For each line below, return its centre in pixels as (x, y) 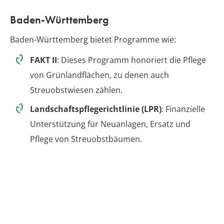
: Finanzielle (183, 109)
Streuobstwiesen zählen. (76, 90)
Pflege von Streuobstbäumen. (86, 139)
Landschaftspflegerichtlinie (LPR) (96, 109)
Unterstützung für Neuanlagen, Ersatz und (110, 124)
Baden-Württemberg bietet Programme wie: (93, 39)
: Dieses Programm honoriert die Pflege (131, 60)
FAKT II (43, 60)
